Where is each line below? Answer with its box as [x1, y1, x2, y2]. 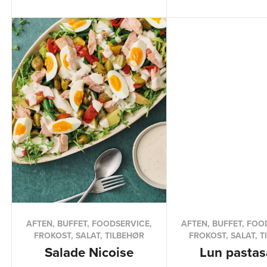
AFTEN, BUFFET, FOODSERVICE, [26, 218, 152, 229]
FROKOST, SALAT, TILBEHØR [33, 229, 144, 241]
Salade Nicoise [44, 243, 133, 262]
